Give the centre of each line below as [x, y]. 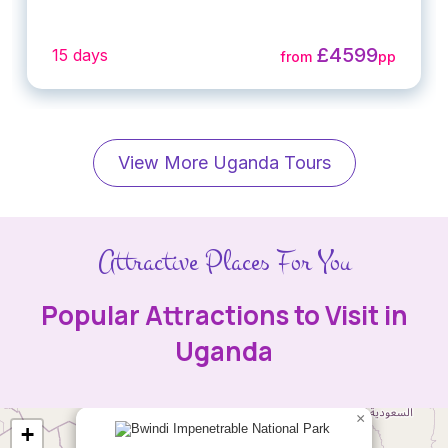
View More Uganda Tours [224, 162]
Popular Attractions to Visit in [224, 314]
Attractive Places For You [224, 261]
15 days [80, 55]
